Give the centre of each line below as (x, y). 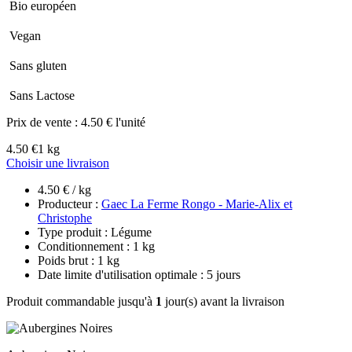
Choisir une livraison (58, 163)
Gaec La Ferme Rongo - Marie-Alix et (197, 203)
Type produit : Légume (95, 232)
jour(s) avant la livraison (223, 301)
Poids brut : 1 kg (79, 260)
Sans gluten (38, 65)
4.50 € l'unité (113, 122)
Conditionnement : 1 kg (96, 246)
